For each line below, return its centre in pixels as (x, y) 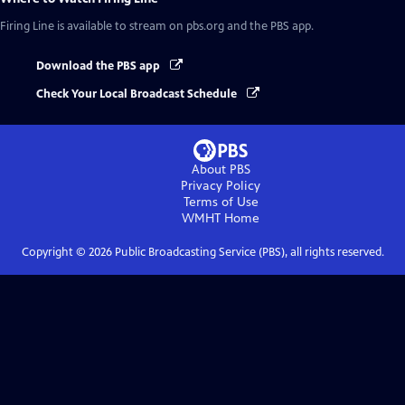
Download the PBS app (99, 66)
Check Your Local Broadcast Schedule (138, 94)
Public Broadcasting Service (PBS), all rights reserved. (248, 252)
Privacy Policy (221, 185)
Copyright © (55, 252)
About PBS (221, 169)
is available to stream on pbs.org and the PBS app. (184, 27)
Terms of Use (221, 202)
